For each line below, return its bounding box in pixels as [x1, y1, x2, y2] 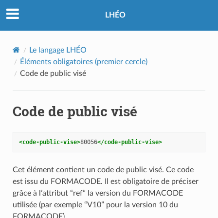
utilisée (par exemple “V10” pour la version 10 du [12, 200, 178, 209]
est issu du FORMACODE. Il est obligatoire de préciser [12, 177, 199, 185]
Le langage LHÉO [29, 46, 87, 54]
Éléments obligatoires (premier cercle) [19, 57, 147, 66]
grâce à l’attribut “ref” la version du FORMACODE [12, 189, 183, 197]
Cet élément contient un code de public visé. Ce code [12, 165, 194, 174]
